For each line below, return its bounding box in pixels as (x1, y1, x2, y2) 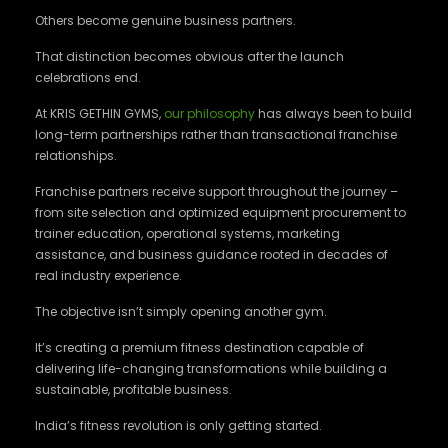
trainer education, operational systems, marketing (35, 225, 340, 242)
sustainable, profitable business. (35, 381, 232, 398)
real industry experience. (35, 267, 182, 284)
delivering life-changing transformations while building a (35, 360, 387, 377)
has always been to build (255, 105, 412, 122)
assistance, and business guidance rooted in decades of (35, 246, 388, 263)
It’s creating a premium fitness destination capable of (35, 339, 364, 356)
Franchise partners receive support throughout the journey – (35, 183, 398, 200)
